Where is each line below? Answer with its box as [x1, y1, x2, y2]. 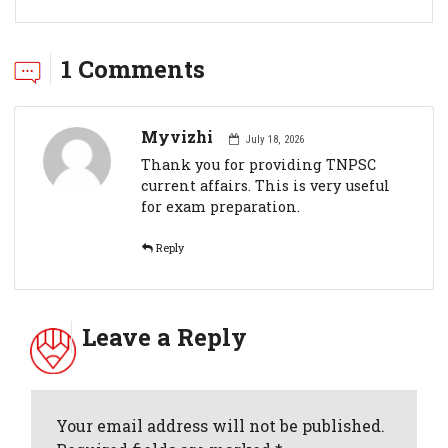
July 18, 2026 [243, 132, 305, 146]
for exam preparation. [141, 196, 301, 216]
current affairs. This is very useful [141, 175, 391, 195]
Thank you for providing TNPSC [141, 154, 377, 174]
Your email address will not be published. [56, 414, 386, 436]
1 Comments [60, 52, 205, 85]
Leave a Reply [81, 320, 247, 353]
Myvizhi [141, 125, 214, 147]
